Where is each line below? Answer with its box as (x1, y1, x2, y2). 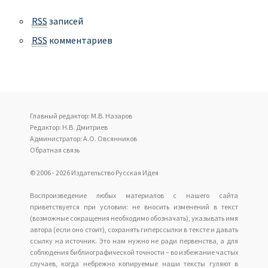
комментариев (47, 34, 112, 47)
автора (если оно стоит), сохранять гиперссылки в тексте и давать (30, 225, 238, 234)
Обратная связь (30, 145, 80, 155)
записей (47, 15, 83, 28)
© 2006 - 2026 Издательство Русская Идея (30, 168, 159, 178)
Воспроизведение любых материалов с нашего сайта (30, 191, 238, 200)
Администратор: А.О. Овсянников (30, 134, 137, 144)
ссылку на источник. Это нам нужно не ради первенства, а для (30, 236, 238, 246)
